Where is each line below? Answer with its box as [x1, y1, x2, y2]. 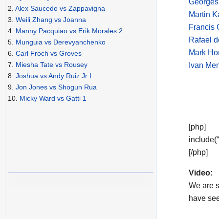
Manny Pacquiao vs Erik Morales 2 [16, 27, 123, 35]
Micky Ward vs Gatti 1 [20, 94, 87, 103]
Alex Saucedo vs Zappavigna [15, 4, 105, 13]
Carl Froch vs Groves [16, 49, 82, 58]
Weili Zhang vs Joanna [16, 16, 86, 24]
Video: [189, 168, 213, 177]
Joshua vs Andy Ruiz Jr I [16, 72, 91, 80]
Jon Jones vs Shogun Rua [16, 83, 97, 91]
